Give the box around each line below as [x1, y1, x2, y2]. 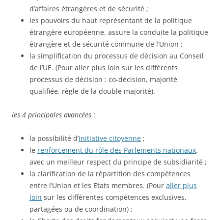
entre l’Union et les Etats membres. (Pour [29, 181, 166, 190]
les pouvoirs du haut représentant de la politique [29, 16, 192, 25]
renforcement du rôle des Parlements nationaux [37, 145, 196, 155]
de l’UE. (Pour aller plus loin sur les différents [29, 63, 178, 72]
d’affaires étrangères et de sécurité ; [29, 4, 148, 13]
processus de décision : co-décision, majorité [29, 75, 177, 84]
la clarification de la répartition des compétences [29, 169, 191, 178]
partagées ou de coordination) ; [29, 204, 133, 214]
